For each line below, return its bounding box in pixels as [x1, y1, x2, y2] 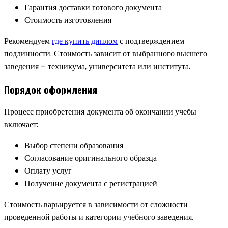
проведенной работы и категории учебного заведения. [4, 211, 193, 223]
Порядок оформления [4, 82, 97, 96]
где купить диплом [52, 35, 118, 47]
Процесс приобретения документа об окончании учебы [4, 106, 196, 118]
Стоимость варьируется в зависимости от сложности [4, 198, 188, 211]
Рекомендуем [4, 35, 52, 47]
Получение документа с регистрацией [24, 178, 157, 190]
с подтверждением [118, 35, 184, 47]
